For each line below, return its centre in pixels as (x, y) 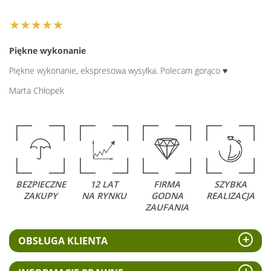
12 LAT (104, 184)
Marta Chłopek (37, 90)
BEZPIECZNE (41, 184)
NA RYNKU (104, 196)
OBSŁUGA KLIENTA (63, 241)
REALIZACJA (230, 196)
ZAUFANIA (167, 207)
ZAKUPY (41, 196)
